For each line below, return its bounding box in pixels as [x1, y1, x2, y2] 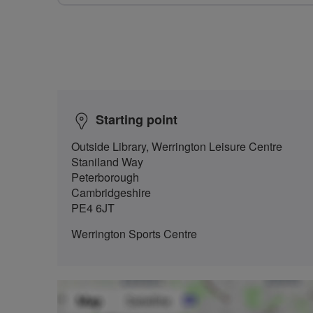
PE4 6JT [71, 199, 115, 216]
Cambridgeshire [71, 184, 151, 201]
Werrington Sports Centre [71, 225, 197, 242]
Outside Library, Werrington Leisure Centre [71, 138, 282, 154]
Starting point [96, 110, 177, 129]
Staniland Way [71, 153, 143, 170]
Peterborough [71, 168, 139, 185]
